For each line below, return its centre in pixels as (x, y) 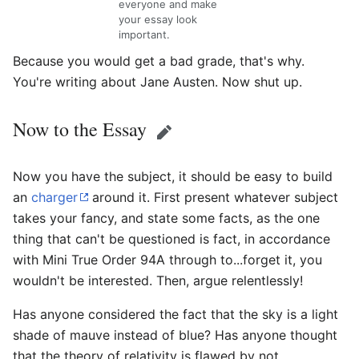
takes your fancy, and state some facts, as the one (166, 218)
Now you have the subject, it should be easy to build (173, 176)
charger (54, 197)
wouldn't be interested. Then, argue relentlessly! (158, 280)
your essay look (158, 20)
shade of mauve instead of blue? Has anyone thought (175, 335)
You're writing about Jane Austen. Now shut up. (157, 81)
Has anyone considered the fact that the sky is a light (175, 314)
